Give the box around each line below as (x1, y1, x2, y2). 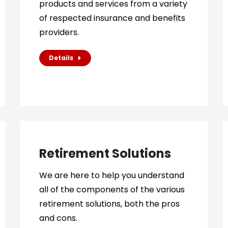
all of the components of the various (39, 184, 185, 195)
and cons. (39, 212, 77, 224)
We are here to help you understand (39, 169, 184, 181)
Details (48, 53, 73, 62)
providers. (39, 26, 79, 38)
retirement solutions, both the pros (39, 198, 180, 210)
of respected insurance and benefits (39, 12, 185, 24)
